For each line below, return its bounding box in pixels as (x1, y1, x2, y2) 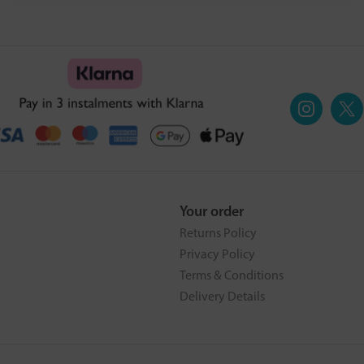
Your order (179, 201, 244, 220)
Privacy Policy (179, 245, 255, 262)
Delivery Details (179, 288, 265, 304)
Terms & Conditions (179, 266, 284, 283)
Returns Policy (179, 224, 257, 240)
